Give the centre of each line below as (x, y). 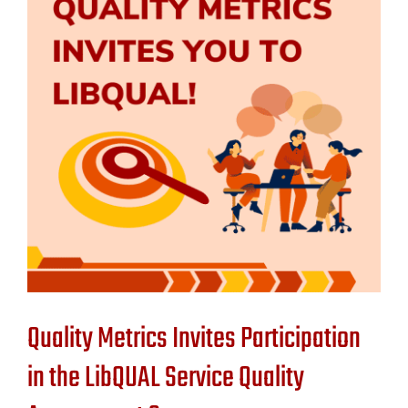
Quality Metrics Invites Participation (194, 339)
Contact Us (62, 51)
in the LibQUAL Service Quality (166, 378)
